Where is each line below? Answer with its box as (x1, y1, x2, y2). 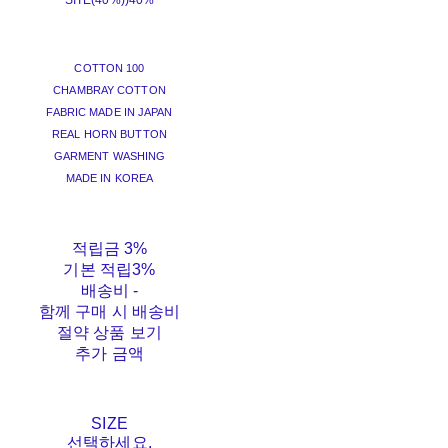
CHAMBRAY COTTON (53, 84, 166, 97)
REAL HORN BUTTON (52, 128, 167, 141)
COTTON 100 (74, 62, 145, 75)
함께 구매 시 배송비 (38, 303, 181, 321)
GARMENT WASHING (53, 150, 166, 163)
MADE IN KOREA (65, 172, 154, 185)
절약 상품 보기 (56, 324, 163, 342)
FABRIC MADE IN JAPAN (46, 106, 173, 119)
